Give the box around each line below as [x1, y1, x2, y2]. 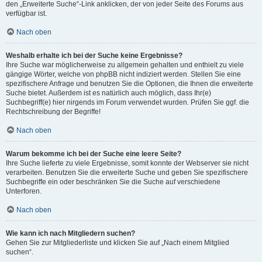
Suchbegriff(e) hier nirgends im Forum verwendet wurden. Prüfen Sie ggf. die [6, 98, 249, 106]
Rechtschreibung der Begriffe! [6, 108, 101, 116]
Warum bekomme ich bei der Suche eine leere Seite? [6, 150, 181, 158]
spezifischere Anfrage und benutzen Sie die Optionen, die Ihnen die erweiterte [6, 80, 253, 88]
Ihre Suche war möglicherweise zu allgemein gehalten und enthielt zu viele [6, 61, 244, 69]
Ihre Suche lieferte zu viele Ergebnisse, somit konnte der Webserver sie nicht [6, 159, 249, 167]
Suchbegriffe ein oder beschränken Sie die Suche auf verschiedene [6, 178, 220, 186]
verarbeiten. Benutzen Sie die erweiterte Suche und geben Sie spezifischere [6, 168, 248, 177]
